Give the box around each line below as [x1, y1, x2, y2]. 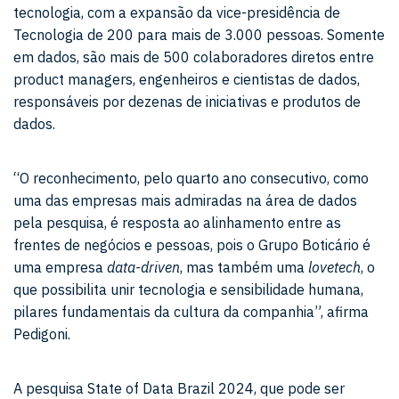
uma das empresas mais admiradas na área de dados [13, 191, 357, 209]
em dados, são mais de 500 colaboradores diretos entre [13, 48, 374, 66]
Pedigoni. [13, 325, 70, 343]
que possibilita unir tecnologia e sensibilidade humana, [13, 281, 363, 298]
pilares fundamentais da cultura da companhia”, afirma [13, 303, 369, 321]
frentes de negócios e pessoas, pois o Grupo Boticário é [13, 236, 370, 254]
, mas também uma [180, 258, 308, 276]
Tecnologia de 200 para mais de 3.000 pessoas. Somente [13, 26, 385, 44]
